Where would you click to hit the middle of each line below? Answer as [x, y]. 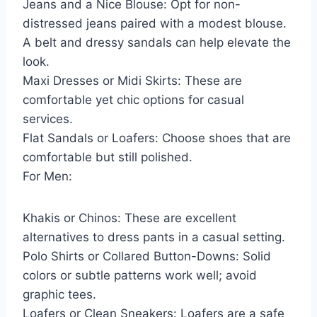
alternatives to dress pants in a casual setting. [154, 237]
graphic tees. [59, 294]
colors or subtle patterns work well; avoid [140, 275]
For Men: [47, 176]
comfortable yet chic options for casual [133, 99]
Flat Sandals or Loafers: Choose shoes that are [157, 138]
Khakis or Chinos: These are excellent [129, 218]
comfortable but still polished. [108, 157]
